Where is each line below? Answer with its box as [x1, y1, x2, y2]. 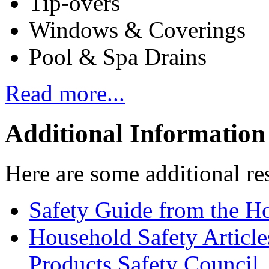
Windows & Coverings [29, 16, 246, 43]
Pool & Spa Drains [29, 43, 207, 70]
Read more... [5, 80, 125, 106]
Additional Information [5, 119, 265, 148]
